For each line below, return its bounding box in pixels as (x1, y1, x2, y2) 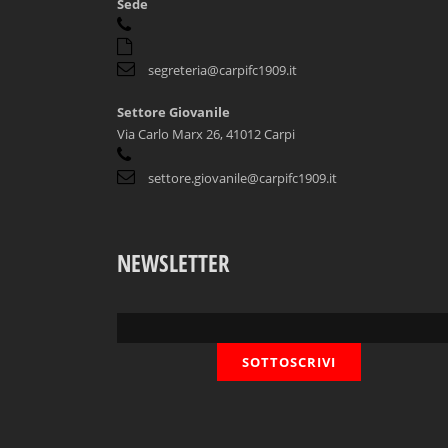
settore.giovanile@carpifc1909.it (148, 169, 337, 187)
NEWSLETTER (117, 247, 230, 279)
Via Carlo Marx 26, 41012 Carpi (117, 125, 295, 143)
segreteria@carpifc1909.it (148, 61, 297, 79)
